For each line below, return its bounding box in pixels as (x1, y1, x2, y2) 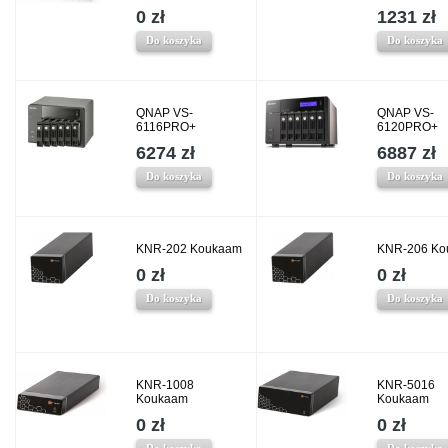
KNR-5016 (377, 378, 435, 393)
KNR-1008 (136, 378, 194, 393)
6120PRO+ (377, 120, 438, 135)
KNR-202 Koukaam (136, 242, 242, 257)
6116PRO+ (136, 120, 196, 135)
